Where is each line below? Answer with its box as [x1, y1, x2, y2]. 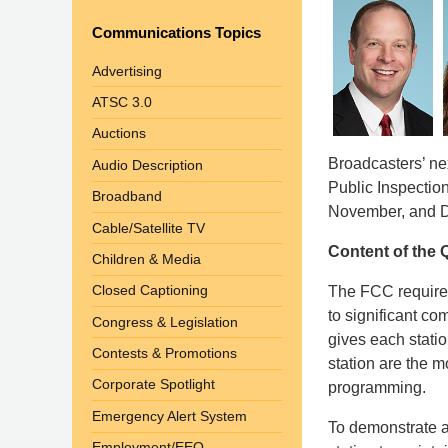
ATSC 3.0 [92, 94, 152, 111]
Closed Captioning [92, 282, 208, 299]
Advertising [92, 62, 162, 79]
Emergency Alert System [92, 407, 247, 424]
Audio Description [92, 156, 203, 173]
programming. [328, 378, 426, 396]
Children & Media [92, 250, 201, 267]
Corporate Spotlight [92, 376, 215, 393]
